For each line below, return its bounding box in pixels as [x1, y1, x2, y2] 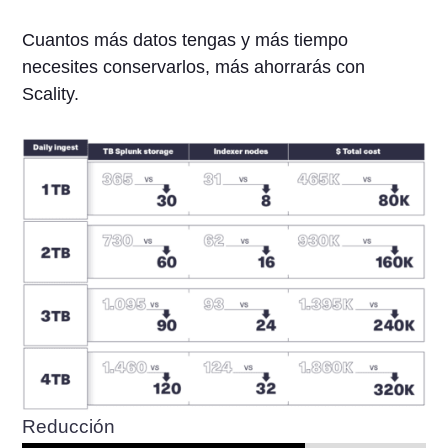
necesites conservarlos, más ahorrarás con [22, 57, 366, 78]
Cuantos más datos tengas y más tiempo [22, 30, 349, 51]
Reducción [22, 416, 116, 438]
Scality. [22, 84, 80, 105]
